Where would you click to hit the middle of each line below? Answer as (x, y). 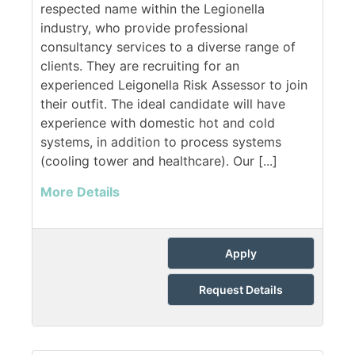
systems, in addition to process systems (161, 142)
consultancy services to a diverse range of (168, 47)
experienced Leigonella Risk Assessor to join (174, 85)
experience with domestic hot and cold (158, 123)
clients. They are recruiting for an (140, 66)
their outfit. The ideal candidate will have (163, 104)
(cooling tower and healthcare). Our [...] (159, 161)
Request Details (241, 290)
